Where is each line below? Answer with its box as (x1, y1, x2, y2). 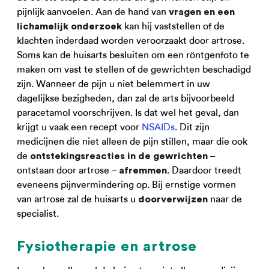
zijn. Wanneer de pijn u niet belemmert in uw (17, 78, 210, 89)
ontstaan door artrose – (17, 165, 119, 176)
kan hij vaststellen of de (122, 20, 225, 32)
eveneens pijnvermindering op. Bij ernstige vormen (17, 179, 236, 190)
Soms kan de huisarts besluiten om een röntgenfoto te (17, 49, 249, 61)
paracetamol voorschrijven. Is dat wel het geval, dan (17, 107, 239, 118)
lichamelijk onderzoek (17, 22, 122, 31)
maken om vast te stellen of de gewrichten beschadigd (17, 64, 251, 75)
